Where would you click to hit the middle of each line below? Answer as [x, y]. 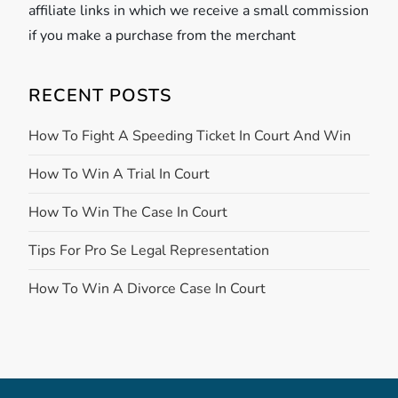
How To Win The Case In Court [128, 213]
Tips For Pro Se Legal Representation [149, 251]
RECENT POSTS [100, 96]
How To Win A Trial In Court [119, 175]
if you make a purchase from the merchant [163, 36]
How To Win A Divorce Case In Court [147, 289]
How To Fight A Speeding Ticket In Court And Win [190, 136]
